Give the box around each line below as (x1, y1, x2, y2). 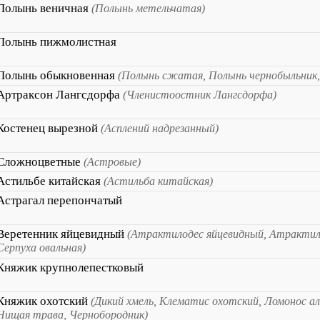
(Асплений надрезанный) (101, 122, 219, 134)
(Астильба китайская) (104, 175, 213, 187)
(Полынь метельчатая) (91, 2, 205, 14)
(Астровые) (84, 156, 141, 168)
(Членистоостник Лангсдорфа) (123, 89, 276, 101)
